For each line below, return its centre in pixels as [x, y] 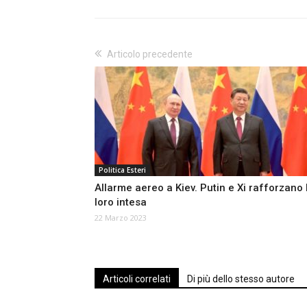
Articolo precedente [150, 54]
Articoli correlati [137, 279]
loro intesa [121, 202]
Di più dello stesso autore [241, 279]
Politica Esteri [122, 170]
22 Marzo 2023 [121, 217]
